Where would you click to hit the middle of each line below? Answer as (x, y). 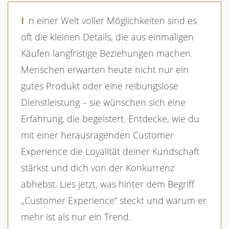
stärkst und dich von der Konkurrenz (98, 168)
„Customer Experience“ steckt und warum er (114, 200)
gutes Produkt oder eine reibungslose (100, 86)
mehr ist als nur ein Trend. (76, 217)
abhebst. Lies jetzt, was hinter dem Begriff (108, 184)
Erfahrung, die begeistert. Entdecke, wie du (110, 119)
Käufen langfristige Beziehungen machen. (107, 53)
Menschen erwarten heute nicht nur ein (105, 70)
